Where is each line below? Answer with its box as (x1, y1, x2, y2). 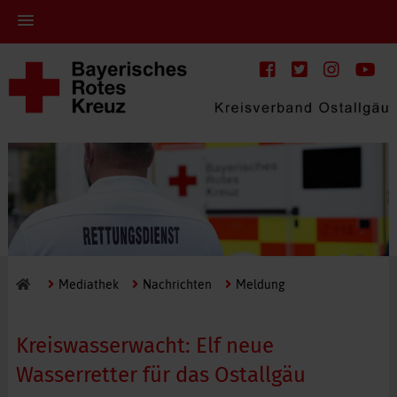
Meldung (235, 276, 285, 292)
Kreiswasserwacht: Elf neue (15, 332, 274, 358)
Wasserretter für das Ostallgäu (15, 362, 306, 387)
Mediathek (58, 276, 119, 292)
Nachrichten (142, 276, 212, 292)
